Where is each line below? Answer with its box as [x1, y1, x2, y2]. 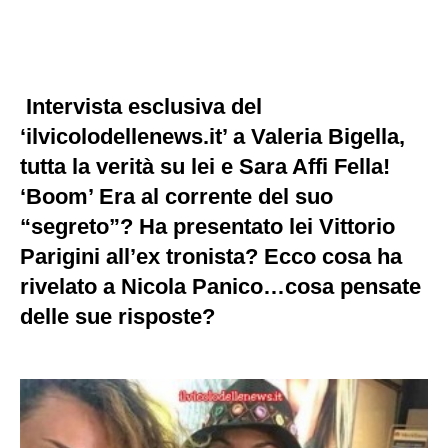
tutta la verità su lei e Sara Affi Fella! [20, 154, 390, 179]
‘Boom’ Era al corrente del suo [20, 184, 333, 209]
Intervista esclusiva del [20, 94, 262, 119]
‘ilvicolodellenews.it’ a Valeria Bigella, [20, 124, 405, 149]
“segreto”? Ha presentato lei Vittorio [20, 214, 395, 239]
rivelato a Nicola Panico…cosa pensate [20, 274, 421, 299]
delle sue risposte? [20, 304, 215, 329]
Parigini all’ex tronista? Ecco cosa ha [20, 244, 402, 269]
